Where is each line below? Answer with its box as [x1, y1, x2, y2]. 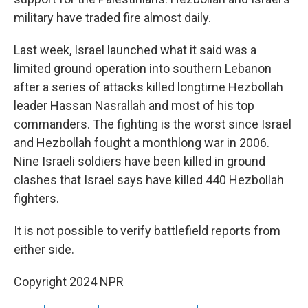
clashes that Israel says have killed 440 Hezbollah [14, 173, 284, 188]
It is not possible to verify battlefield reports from [14, 223, 280, 239]
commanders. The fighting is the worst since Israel [14, 117, 291, 132]
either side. [14, 242, 74, 257]
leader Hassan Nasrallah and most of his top [14, 98, 254, 113]
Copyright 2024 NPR [14, 274, 124, 289]
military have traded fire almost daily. [14, 10, 211, 25]
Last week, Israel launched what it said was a [14, 43, 256, 58]
